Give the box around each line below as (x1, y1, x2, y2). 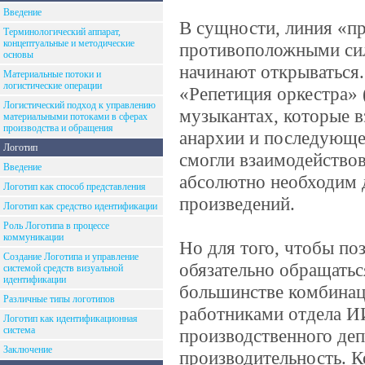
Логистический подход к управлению (3, 99, 156, 111)
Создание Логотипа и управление (3, 251, 139, 262)
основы (3, 49, 33, 60)
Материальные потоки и (3, 68, 101, 80)
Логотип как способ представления (3, 181, 146, 192)
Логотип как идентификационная (3, 313, 138, 324)
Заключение (3, 344, 52, 355)
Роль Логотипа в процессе (3, 220, 109, 231)
